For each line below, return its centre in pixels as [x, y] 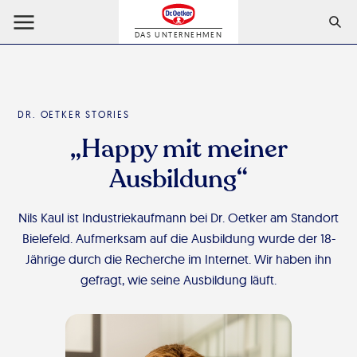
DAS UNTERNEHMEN [178, 35]
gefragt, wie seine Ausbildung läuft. [178, 280]
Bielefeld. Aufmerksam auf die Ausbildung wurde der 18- [178, 238]
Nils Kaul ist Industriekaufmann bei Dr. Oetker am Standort [178, 218]
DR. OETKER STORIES [74, 114]
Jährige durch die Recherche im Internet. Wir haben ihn [178, 259]
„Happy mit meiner [178, 149]
